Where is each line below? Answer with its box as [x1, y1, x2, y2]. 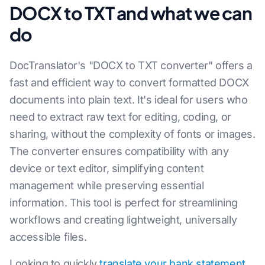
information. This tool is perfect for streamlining [9, 196, 238, 209]
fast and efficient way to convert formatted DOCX [9, 76, 249, 89]
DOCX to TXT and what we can [9, 2, 252, 24]
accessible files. [9, 231, 87, 243]
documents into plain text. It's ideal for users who [9, 93, 248, 106]
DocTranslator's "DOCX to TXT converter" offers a [9, 59, 253, 72]
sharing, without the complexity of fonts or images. [9, 128, 256, 140]
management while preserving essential [9, 179, 204, 192]
